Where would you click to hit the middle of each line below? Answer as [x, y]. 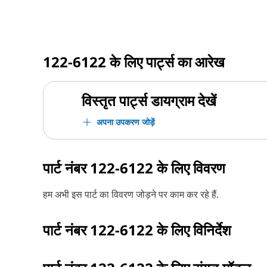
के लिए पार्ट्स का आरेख [165, 62]
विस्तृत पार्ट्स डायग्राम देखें [149, 100]
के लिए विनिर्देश [192, 230]
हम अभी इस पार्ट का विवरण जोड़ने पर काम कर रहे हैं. [131, 194]
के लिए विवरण [189, 168]
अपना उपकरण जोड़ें [126, 122]
